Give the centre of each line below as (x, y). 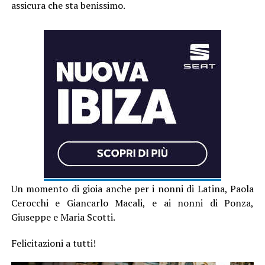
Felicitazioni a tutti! (53, 243)
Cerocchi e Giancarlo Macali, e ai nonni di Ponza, (132, 203)
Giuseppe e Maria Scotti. (63, 217)
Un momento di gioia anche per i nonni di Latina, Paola (132, 188)
